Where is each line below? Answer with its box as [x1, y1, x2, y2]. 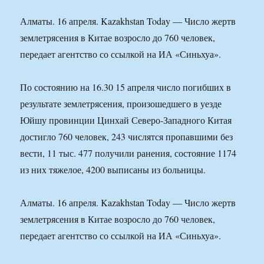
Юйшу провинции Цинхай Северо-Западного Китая [20, 114, 232, 127]
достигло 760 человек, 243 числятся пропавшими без [20, 130, 233, 143]
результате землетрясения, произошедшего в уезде [20, 97, 222, 110]
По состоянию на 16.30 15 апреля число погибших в [20, 81, 232, 94]
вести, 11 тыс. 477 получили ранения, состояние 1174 [20, 147, 237, 160]
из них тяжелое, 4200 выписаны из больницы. [20, 163, 206, 176]
